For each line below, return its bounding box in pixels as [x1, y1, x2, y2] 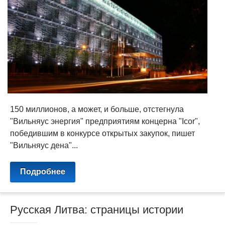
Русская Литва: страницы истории [10, 203, 183, 216]
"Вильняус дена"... [10, 141, 78, 150]
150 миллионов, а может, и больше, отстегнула [10, 104, 184, 114]
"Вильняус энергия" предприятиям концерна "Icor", [10, 117, 200, 126]
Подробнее [20, 167, 65, 176]
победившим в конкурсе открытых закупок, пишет [10, 129, 195, 138]
